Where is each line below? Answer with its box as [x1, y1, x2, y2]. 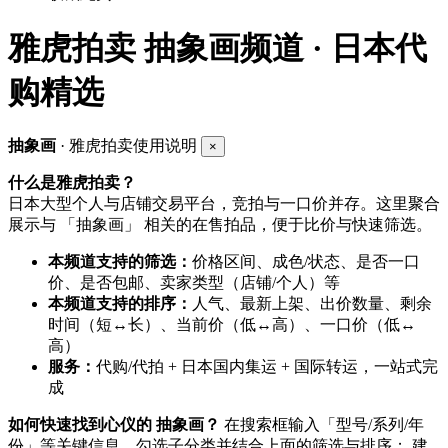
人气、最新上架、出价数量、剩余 [192, 295, 432, 313]
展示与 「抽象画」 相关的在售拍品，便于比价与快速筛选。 [8, 216, 432, 234]
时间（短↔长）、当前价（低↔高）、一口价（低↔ [48, 316, 416, 334]
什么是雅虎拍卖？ [8, 174, 136, 192]
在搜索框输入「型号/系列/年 [220, 416, 424, 434]
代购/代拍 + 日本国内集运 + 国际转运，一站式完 [96, 358, 438, 376]
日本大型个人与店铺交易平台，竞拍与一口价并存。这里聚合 [8, 195, 440, 213]
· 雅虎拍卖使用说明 [56, 137, 201, 155]
